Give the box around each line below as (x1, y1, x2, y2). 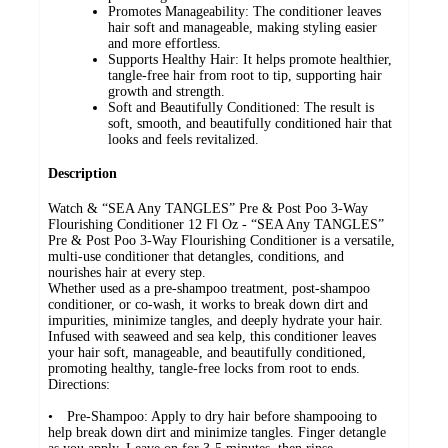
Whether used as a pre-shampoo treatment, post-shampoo (48, 281, 370, 297)
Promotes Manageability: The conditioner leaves (108, 3, 381, 19)
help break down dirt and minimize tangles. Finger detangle (48, 425, 386, 441)
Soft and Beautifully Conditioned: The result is (108, 99, 374, 115)
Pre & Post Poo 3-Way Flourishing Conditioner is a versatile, (48, 233, 395, 249)
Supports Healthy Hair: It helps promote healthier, (108, 51, 392, 67)
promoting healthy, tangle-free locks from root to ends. (48, 361, 360, 377)
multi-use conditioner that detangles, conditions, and (48, 249, 344, 265)
